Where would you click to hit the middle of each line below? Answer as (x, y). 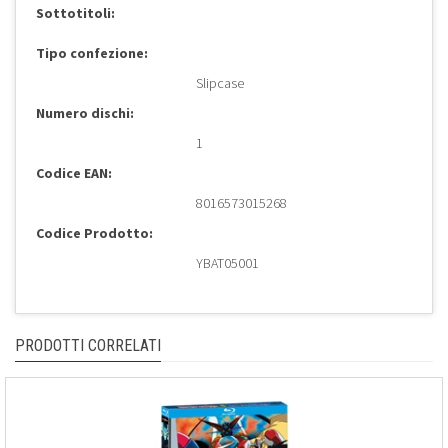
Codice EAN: (74, 173)
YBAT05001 (227, 263)
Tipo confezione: (92, 53)
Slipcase (220, 83)
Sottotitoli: (75, 13)
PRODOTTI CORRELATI (88, 346)
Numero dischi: (85, 113)
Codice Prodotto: (94, 233)
